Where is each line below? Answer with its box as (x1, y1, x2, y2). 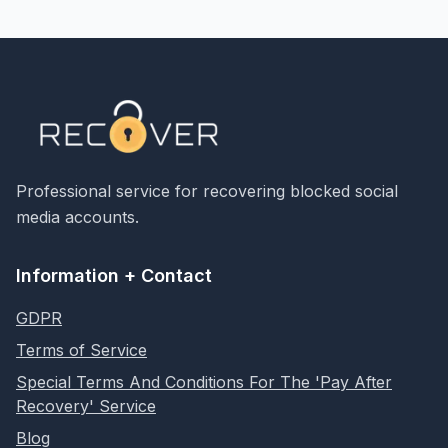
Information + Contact (16, 265, 212, 287)
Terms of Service (16, 340, 147, 361)
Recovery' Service (16, 396, 156, 417)
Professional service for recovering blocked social (16, 181, 398, 202)
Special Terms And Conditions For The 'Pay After (16, 372, 392, 393)
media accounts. (16, 207, 139, 228)
